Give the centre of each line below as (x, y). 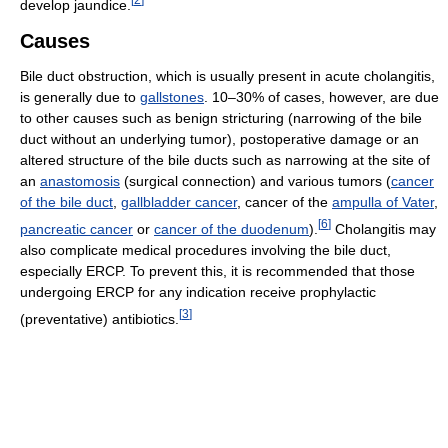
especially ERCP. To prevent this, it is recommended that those (217, 270)
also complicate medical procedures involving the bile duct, (205, 249)
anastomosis (80, 180)
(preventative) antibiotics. (99, 318)
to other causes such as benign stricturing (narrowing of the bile (221, 117)
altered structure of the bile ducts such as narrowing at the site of (225, 159)
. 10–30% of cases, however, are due (321, 96)
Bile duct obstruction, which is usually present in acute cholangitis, (227, 75)
